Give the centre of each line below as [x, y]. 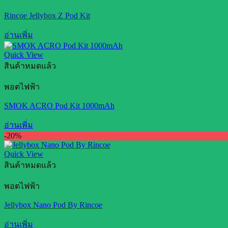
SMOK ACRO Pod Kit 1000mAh [59, 106]
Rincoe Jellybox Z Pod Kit [47, 16]
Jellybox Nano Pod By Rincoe [53, 205]
